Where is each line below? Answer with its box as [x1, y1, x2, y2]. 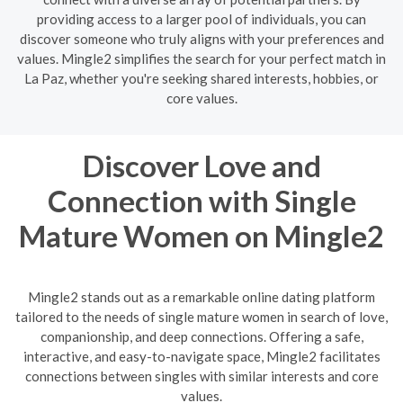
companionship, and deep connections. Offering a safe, [40, 328, 363, 345]
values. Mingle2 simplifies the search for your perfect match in [17, 49, 386, 67]
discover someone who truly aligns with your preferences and [19, 30, 384, 47]
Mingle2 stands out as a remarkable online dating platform [28, 289, 375, 305]
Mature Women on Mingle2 [19, 217, 384, 254]
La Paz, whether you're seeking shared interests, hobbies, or [24, 69, 379, 86]
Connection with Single [47, 182, 356, 219]
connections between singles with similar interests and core [24, 368, 379, 384]
